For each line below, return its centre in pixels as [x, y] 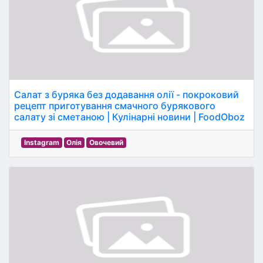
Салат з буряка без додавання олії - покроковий [127, 95]
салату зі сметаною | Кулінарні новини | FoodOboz [129, 117]
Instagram [41, 142]
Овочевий [106, 142]
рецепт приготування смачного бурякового [115, 106]
